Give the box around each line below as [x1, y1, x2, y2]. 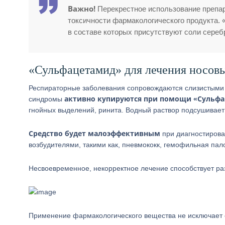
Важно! [68, 4, 95, 14]
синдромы [29, 95, 64, 103]
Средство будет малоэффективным [29, 129, 160, 138]
